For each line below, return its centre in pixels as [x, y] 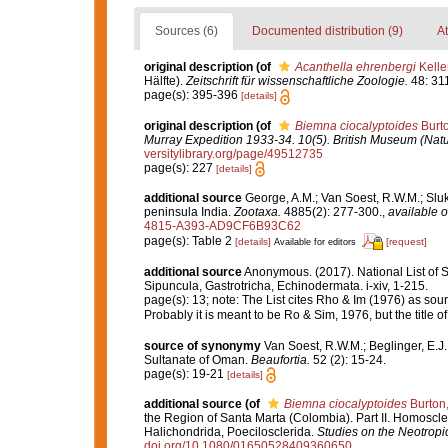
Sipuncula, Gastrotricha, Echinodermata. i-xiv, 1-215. [285, 285]
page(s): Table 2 [189, 240]
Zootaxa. [257, 211]
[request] [406, 241]
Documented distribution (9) [327, 31]
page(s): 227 [179, 167]
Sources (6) [186, 31]
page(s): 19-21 [185, 373]
